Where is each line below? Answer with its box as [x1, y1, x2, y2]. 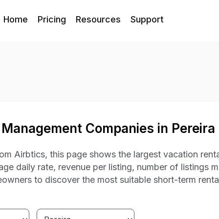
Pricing [38, 14, 66, 24]
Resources [76, 14, 121, 24]
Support [131, 14, 164, 24]
